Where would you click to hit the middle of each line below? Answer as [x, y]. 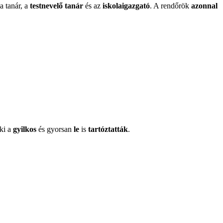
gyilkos [25, 129]
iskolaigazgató [126, 6]
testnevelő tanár [56, 6]
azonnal [204, 6]
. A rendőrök [170, 6]
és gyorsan [55, 129]
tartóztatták [107, 129]
